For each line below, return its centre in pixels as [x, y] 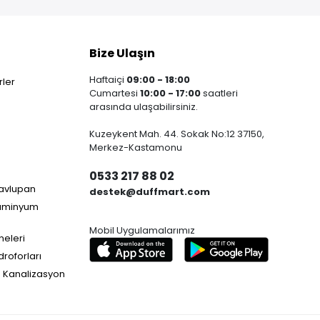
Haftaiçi [107, 80]
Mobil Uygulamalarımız [142, 230]
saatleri [219, 93]
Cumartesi [114, 93]
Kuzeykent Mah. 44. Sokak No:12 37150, [176, 134]
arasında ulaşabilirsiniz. [143, 107]
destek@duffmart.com [149, 192]
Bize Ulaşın [122, 53]
